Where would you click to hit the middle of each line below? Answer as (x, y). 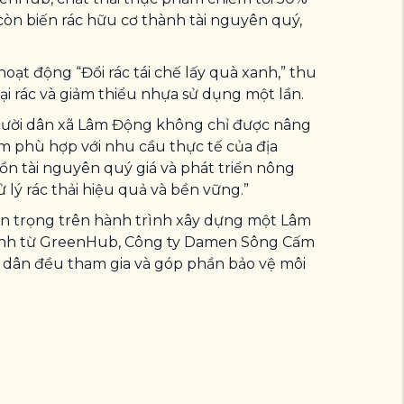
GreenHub (79, 242)
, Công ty (151, 242)
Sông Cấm (276, 242)
